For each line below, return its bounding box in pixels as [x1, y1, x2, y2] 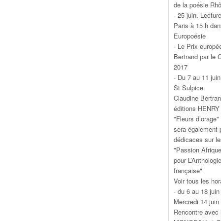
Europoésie [174, 31, 206, 40]
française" [174, 165, 202, 175]
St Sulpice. [174, 82, 205, 92]
